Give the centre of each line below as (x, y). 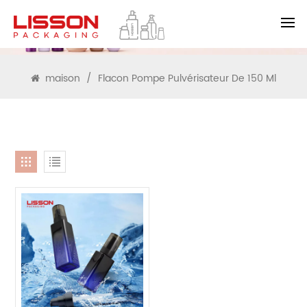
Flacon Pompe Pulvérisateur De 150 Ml (187, 78)
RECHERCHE (153, 27)
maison (63, 78)
